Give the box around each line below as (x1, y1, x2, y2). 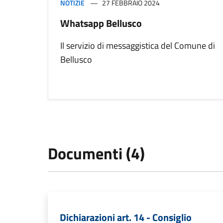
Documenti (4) (48, 141, 145, 166)
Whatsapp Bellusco (60, 15, 142, 31)
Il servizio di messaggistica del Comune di (60, 39, 215, 53)
